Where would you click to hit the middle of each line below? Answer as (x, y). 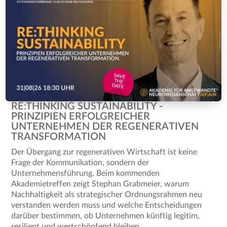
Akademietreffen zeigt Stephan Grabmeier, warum (100, 184)
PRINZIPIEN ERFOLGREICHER (81, 117)
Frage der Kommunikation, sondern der (80, 163)
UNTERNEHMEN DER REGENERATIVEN (105, 127)
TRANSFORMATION (59, 137)
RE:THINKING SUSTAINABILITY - (87, 107)
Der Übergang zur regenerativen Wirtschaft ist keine (104, 152)
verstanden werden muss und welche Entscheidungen (107, 205)
